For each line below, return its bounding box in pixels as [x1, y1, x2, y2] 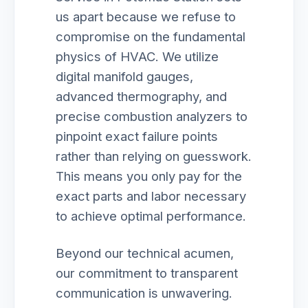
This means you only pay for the [56, 168, 242, 184]
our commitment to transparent [56, 265, 238, 280]
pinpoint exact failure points [56, 129, 218, 144]
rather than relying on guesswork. [56, 148, 252, 164]
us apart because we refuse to [56, 9, 236, 24]
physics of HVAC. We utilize [56, 49, 219, 64]
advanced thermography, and [56, 89, 227, 104]
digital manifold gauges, [56, 69, 193, 84]
